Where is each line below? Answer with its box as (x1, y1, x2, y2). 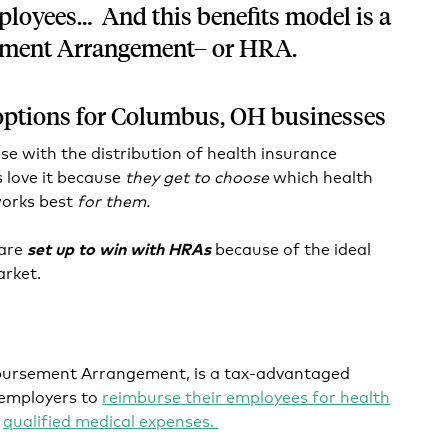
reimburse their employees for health (102, 384, 391, 407)
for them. (77, 188, 155, 211)
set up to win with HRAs (27, 237, 212, 259)
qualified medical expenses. (3, 408, 219, 431)
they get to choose (121, 164, 270, 187)
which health (269, 164, 374, 187)
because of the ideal (211, 236, 372, 259)
